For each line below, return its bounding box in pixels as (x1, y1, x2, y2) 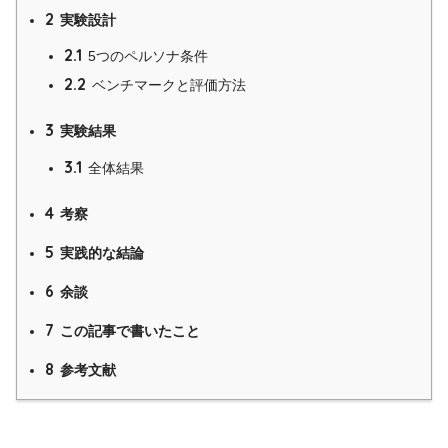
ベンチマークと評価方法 (91, 77, 246, 94)
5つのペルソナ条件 (87, 48, 208, 65)
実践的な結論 (60, 244, 144, 261)
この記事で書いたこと (60, 322, 200, 339)
